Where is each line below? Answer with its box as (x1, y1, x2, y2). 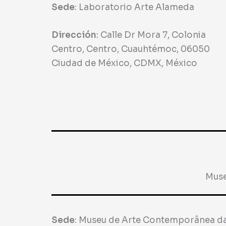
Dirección (51, 30, 96, 41)
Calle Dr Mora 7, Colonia (100, 30, 206, 41)
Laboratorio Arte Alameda (79, 2, 194, 13)
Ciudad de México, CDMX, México (51, 58, 197, 69)
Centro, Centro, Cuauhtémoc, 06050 (51, 44, 210, 55)
